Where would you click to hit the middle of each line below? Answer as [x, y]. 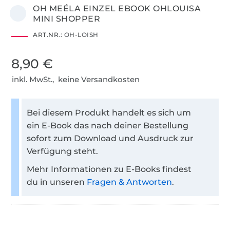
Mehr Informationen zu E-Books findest [109, 169]
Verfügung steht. [63, 151]
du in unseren [57, 182]
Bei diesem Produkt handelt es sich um [109, 112]
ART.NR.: [48, 34]
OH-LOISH [80, 34]
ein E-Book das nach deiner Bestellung [108, 125]
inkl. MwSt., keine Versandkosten [76, 79]
